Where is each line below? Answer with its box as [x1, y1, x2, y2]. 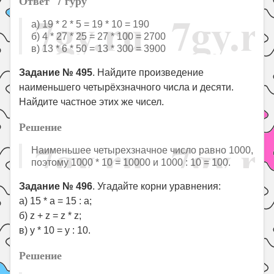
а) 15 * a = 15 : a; [19, 196, 92, 206]
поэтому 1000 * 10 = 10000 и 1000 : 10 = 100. [31, 157, 231, 168]
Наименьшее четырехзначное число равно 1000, [31, 144, 254, 155]
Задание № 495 [19, 67, 93, 78]
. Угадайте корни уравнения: [92, 181, 221, 191]
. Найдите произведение [92, 67, 204, 78]
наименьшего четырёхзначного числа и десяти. [19, 82, 234, 92]
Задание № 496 [19, 181, 93, 191]
